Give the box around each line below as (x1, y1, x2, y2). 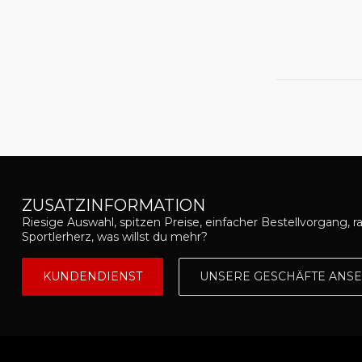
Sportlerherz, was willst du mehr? (22, 229, 208, 244)
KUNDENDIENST (43, 268, 142, 284)
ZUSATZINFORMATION (22, 196, 205, 215)
